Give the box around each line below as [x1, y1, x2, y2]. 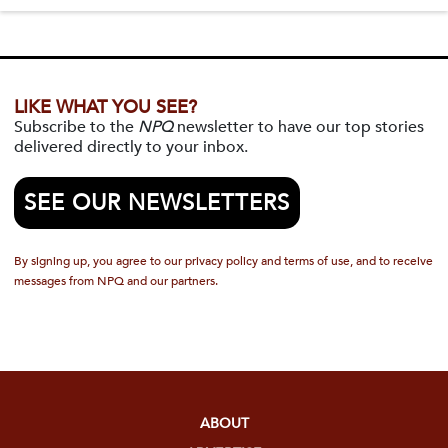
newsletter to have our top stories [173, 116, 424, 138]
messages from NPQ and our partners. [14, 273, 218, 289]
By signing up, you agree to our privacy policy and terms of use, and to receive [14, 253, 433, 269]
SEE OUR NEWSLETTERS [24, 188, 290, 218]
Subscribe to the [14, 116, 138, 138]
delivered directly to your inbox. [14, 136, 248, 158]
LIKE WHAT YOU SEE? [14, 95, 197, 120]
